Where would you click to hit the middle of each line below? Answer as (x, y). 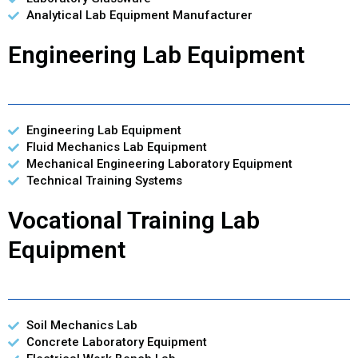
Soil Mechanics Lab (82, 326)
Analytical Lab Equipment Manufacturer (139, 16)
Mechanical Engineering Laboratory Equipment (159, 164)
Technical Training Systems (104, 181)
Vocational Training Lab (134, 221)
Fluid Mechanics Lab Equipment (116, 147)
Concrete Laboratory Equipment (116, 342)
